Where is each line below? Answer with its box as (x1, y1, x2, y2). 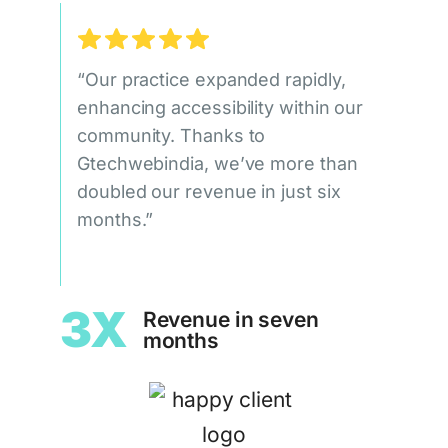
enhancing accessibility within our (77, 96, 364, 118)
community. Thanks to (77, 124, 266, 146)
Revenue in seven (142, 306, 319, 332)
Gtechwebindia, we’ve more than (77, 152, 358, 174)
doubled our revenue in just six (77, 180, 341, 202)
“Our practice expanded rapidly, (77, 68, 346, 90)
